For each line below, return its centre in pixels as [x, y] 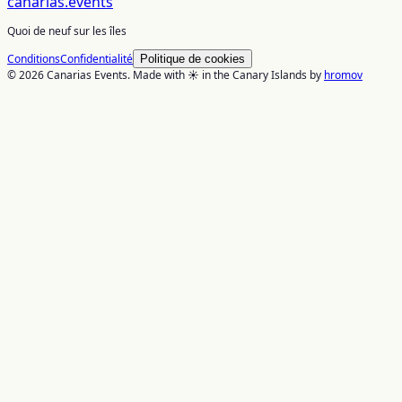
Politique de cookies [192, 58]
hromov [343, 74]
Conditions [34, 58]
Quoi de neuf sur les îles [67, 31]
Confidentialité [96, 58]
